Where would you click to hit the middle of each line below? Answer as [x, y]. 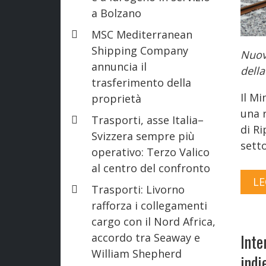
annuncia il [119, 66]
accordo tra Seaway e [146, 237]
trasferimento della [141, 82]
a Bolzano [116, 13]
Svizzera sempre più [143, 136]
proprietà [116, 98]
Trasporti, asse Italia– [148, 120]
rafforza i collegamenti [149, 205]
